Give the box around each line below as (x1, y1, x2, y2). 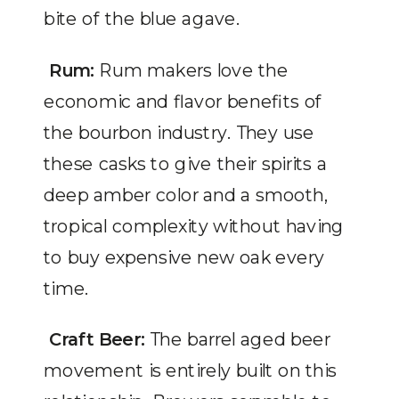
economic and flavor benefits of (44, 89, 322, 112)
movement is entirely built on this (44, 359, 337, 382)
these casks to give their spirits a (44, 151, 327, 175)
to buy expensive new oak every (44, 245, 324, 268)
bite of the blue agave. (44, 7, 240, 30)
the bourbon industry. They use (44, 120, 314, 143)
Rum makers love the (94, 58, 289, 81)
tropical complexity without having (44, 214, 345, 237)
